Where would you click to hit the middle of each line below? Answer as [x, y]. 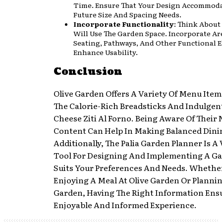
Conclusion [88, 72]
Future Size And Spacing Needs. [127, 14]
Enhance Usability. [106, 52]
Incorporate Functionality [124, 24]
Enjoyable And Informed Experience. [125, 204]
